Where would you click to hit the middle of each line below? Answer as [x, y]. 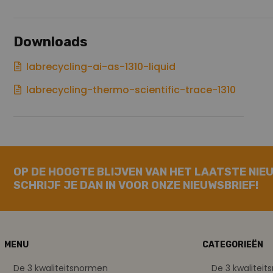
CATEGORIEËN [233, 244]
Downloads [51, 41]
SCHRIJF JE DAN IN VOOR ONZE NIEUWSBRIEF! [136, 185]
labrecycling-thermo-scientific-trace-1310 [131, 90]
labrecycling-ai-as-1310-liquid [101, 66]
